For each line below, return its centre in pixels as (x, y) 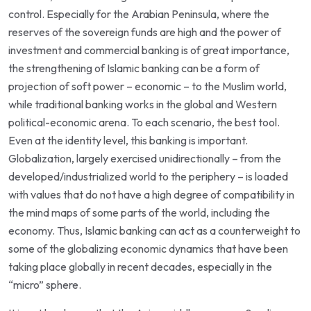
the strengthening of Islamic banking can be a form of (134, 68)
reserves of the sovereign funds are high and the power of (145, 32)
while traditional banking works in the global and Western (143, 104)
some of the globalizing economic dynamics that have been (148, 248)
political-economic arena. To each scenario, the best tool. (144, 122)
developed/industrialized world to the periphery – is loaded (148, 176)
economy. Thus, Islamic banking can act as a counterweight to (154, 230)
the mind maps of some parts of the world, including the (139, 212)
